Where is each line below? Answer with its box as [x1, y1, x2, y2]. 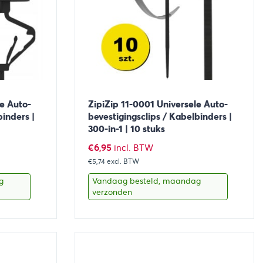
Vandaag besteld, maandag [92, 175, 201, 186]
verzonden [92, 186, 132, 197]
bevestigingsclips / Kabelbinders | [87, 110, 232, 123]
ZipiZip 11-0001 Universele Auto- [87, 98, 228, 111]
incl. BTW [113, 142, 153, 153]
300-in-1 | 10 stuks [87, 123, 165, 136]
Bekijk [97, 228, 122, 240]
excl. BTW [106, 156, 139, 166]
